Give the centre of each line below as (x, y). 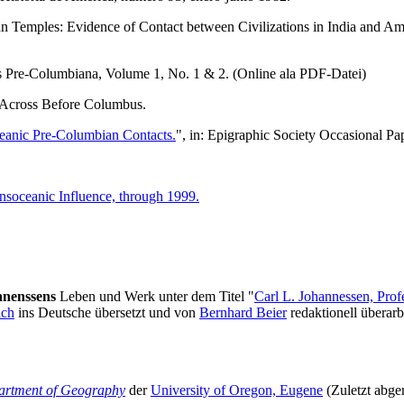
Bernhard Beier (243, 313)
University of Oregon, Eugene (237, 390)
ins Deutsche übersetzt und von (107, 313)
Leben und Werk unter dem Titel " (155, 297)
